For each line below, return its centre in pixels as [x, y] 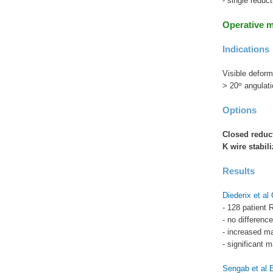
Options [239, 110]
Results [238, 171]
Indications [246, 49]
